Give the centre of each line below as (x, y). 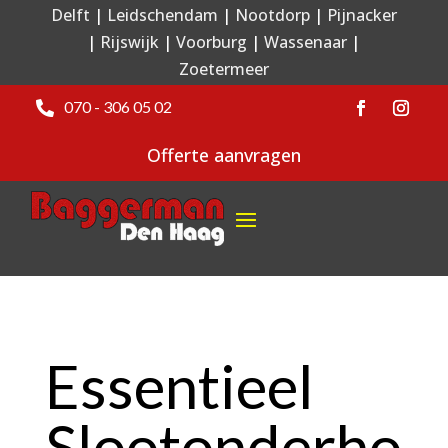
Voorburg (212, 42)
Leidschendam (162, 15)
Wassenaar (306, 42)
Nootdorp (272, 15)
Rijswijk (130, 42)
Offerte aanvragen (224, 155)
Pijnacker (361, 15)
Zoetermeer (223, 69)
